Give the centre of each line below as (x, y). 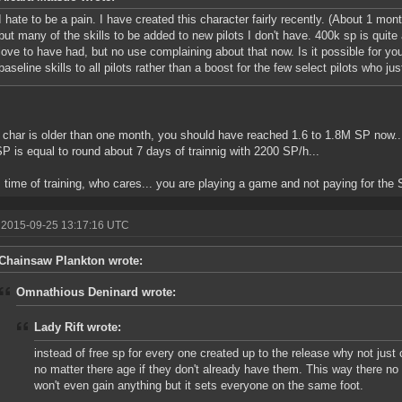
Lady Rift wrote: (78, 328)
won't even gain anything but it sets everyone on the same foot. (199, 386)
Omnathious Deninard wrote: (96, 293)
